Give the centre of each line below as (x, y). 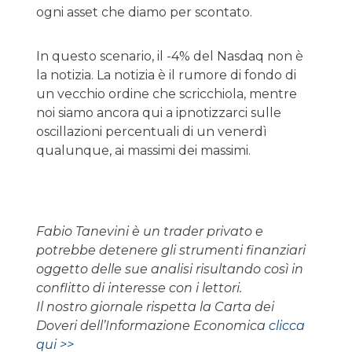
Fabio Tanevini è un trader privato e (150, 231)
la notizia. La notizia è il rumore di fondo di (166, 75)
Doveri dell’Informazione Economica (152, 325)
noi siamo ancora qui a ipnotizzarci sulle (159, 112)
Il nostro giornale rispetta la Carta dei (155, 306)
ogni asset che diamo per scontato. (144, 12)
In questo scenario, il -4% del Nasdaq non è (170, 56)
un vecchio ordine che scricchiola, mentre (167, 93)
